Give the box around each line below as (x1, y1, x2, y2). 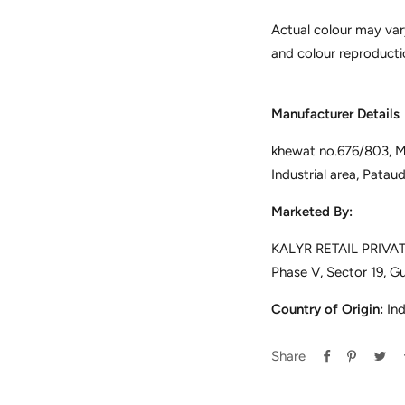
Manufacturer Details (271, 106, 400, 123)
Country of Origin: (271, 301, 388, 318)
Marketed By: (271, 203, 353, 221)
